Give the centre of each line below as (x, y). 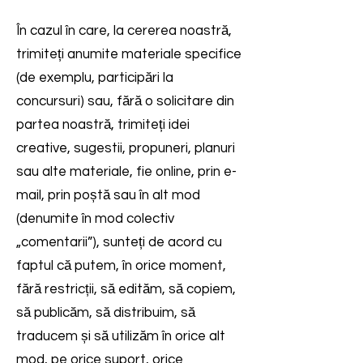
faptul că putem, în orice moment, (121, 266)
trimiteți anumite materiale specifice (129, 54)
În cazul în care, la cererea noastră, (124, 31)
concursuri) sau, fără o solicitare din (125, 101)
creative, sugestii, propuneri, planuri (126, 148)
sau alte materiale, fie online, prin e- (126, 172)
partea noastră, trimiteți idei (103, 125)
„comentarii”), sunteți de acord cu (119, 242)
